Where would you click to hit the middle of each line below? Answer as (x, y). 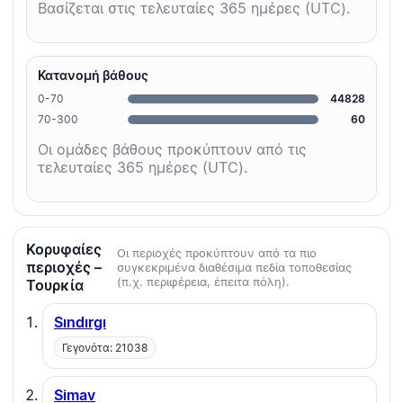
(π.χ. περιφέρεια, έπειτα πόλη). (204, 282)
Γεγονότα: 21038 (105, 348)
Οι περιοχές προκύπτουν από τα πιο (217, 253)
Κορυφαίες (64, 250)
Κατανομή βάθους (93, 76)
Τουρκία (55, 286)
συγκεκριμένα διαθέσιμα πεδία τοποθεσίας (235, 268)
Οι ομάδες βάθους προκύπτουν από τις (172, 150)
